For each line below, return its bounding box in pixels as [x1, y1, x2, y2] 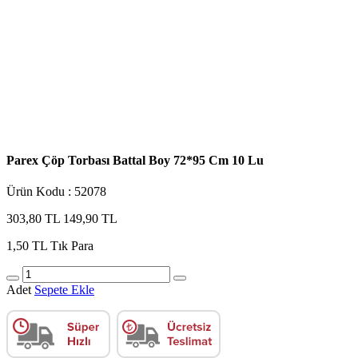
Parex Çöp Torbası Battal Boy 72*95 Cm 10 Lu [6, 153, 264, 167]
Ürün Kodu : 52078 [6, 184, 106, 198]
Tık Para [50, 238, 93, 253]
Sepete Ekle [34, 282, 94, 296]
